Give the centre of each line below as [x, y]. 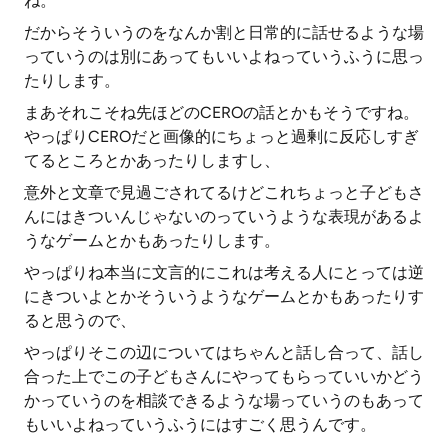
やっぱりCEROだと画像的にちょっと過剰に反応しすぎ [221, 136]
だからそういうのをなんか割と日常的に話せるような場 [224, 32]
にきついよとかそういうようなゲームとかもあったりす [224, 296]
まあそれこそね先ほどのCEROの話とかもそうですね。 [221, 112]
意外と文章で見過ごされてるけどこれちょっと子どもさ [224, 192]
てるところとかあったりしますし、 [152, 160]
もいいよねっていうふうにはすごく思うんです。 [200, 424]
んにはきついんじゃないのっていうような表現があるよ [224, 216]
